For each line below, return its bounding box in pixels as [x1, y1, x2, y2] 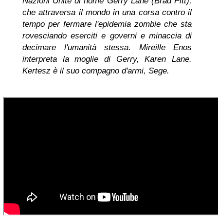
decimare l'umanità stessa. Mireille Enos [22, 42, 192, 52]
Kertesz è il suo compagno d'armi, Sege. [22, 66, 169, 75]
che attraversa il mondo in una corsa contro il [22, 7, 192, 17]
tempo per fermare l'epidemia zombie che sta [22, 19, 192, 29]
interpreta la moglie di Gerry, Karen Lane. [22, 54, 192, 64]
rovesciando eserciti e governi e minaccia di [22, 31, 192, 40]
